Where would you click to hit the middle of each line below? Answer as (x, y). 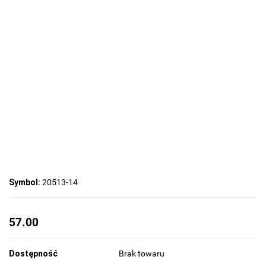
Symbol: (26, 183)
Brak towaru (142, 254)
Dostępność (33, 254)
